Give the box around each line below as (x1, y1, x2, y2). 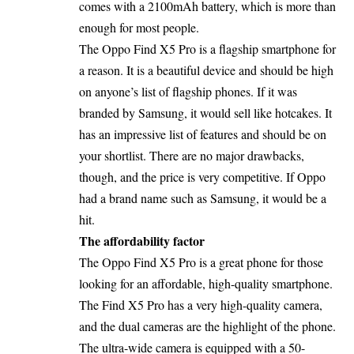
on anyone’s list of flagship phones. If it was (79, 83, 297, 100)
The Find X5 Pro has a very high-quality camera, (79, 296, 322, 314)
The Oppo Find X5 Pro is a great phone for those (79, 254, 323, 271)
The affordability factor (79, 232, 205, 250)
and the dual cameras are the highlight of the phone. (79, 318, 336, 335)
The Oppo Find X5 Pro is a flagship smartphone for (79, 40, 336, 58)
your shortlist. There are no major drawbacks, (79, 147, 304, 164)
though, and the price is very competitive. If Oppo (79, 168, 326, 186)
